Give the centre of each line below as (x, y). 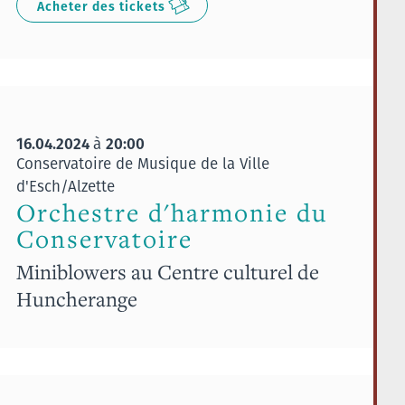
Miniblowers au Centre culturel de (167, 271)
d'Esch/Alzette (65, 186)
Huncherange (76, 298)
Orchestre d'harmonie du (171, 212)
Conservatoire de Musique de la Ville (142, 163)
